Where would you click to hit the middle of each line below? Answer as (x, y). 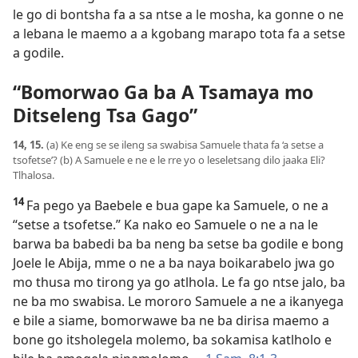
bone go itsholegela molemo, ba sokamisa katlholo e (172, 340)
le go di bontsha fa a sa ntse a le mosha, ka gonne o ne (178, 14)
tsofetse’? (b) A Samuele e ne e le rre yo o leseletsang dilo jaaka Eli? (169, 160)
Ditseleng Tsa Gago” (105, 115)
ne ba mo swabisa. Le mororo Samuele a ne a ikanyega (178, 302)
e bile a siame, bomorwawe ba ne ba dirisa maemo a (171, 321)
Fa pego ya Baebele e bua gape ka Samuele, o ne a (177, 206)
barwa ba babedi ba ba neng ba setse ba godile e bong (178, 244)
